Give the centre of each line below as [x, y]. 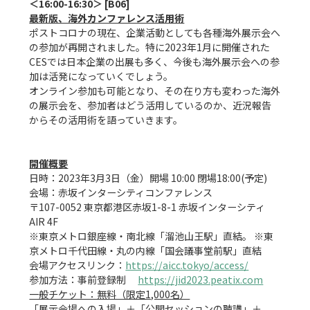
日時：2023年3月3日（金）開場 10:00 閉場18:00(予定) [148, 178]
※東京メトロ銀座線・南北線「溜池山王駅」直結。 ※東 [152, 236]
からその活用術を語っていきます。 [106, 120]
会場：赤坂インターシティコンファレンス [121, 193]
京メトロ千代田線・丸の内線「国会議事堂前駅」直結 [146, 251]
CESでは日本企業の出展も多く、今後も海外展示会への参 [155, 62]
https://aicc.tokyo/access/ [187, 265]
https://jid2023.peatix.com [201, 280]
